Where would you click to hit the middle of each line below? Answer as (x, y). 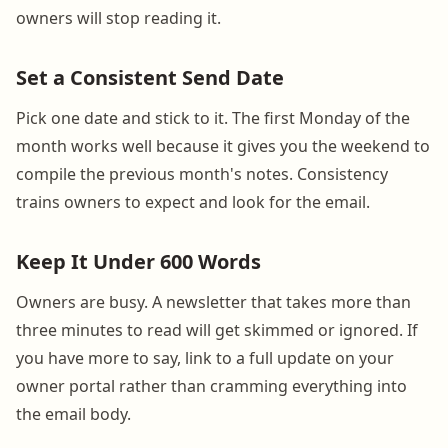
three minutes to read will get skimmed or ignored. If (217, 329)
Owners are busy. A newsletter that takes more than (213, 301)
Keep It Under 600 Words (138, 261)
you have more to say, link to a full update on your (205, 357)
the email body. (73, 413)
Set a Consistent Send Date (150, 77)
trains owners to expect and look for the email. (193, 201)
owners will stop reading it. (118, 17)
